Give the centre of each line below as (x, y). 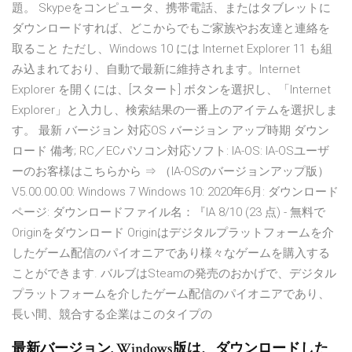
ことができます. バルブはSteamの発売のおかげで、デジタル (174, 274)
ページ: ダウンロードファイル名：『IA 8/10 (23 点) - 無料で (169, 213)
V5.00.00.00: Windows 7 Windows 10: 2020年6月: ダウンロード (175, 192)
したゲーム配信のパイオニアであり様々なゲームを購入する (171, 253)
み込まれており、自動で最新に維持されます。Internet (156, 70)
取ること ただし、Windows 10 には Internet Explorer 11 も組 (172, 49)
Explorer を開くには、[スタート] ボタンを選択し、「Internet (171, 90)
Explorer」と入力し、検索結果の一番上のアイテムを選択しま (175, 110)
